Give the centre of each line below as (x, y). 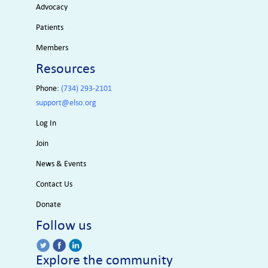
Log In (46, 123)
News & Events (61, 163)
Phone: (47, 88)
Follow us (63, 224)
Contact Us (54, 184)
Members (52, 47)
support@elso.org (66, 102)
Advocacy (51, 7)
